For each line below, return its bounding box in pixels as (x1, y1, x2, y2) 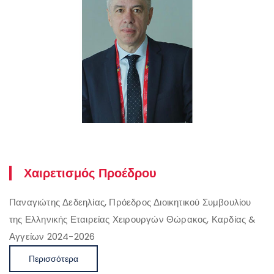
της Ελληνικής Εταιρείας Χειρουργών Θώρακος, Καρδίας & (9, 213, 256, 226)
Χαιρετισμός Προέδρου (24, 166, 157, 181)
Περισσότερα (29, 253, 78, 265)
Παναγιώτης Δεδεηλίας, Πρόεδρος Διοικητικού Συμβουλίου (9, 196, 251, 209)
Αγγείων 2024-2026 (9, 230, 98, 243)
